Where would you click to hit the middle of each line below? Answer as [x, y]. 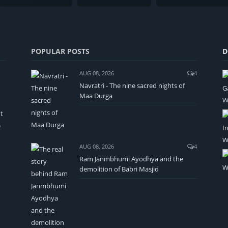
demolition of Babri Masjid [119, 169]
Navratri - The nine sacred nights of [132, 86]
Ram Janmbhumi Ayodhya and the [131, 159]
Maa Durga [96, 96]
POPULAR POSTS [60, 51]
